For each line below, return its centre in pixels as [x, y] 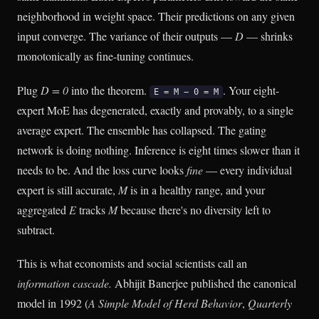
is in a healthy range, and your [196, 189]
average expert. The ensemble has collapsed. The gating [142, 130]
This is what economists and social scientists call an [132, 263]
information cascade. [64, 283]
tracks [92, 209]
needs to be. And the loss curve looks [102, 169]
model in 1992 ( [53, 303]
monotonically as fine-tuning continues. [105, 56]
